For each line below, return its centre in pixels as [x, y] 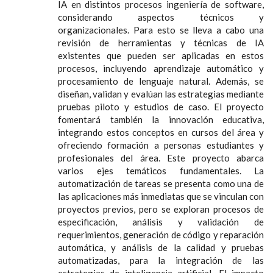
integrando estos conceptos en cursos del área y [161, 132]
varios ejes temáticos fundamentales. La [161, 170]
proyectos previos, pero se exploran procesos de [161, 209]
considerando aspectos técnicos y [161, 17]
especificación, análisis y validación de [161, 222]
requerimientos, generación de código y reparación [161, 234]
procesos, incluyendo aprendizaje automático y [161, 68]
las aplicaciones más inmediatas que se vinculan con [161, 196]
